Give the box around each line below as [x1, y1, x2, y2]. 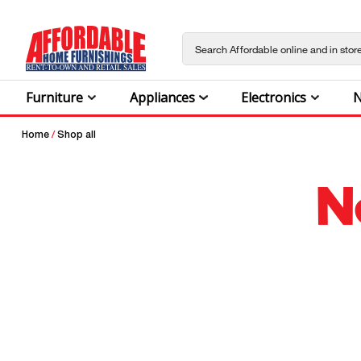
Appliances [129, 89, 195, 106]
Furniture [26, 89, 83, 106]
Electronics [241, 89, 307, 106]
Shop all [57, 130, 96, 139]
